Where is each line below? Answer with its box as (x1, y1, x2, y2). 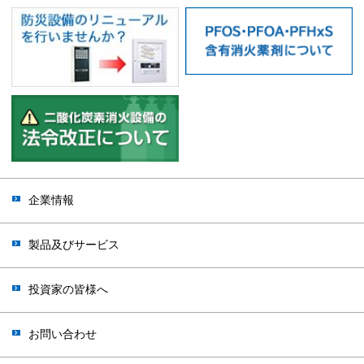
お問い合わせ (28, 328, 97, 341)
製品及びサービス (28, 239, 119, 252)
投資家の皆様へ (28, 284, 108, 297)
